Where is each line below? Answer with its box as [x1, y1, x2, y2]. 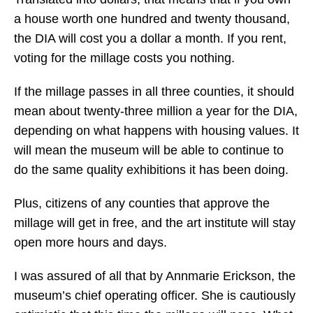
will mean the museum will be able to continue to [14, 143, 284, 157]
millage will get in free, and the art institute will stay [14, 216, 296, 230]
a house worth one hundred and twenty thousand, [14, 12, 290, 26]
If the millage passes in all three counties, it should [14, 85, 294, 99]
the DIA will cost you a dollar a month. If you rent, [14, 31, 286, 45]
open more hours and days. [14, 235, 167, 249]
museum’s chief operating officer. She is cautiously [14, 289, 296, 303]
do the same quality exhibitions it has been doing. [14, 163, 289, 177]
